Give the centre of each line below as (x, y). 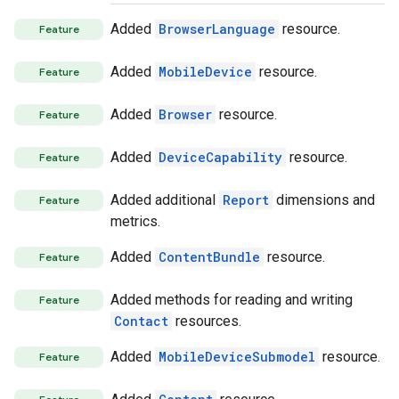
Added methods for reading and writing (232, 300)
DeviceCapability (220, 157)
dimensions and (324, 200)
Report (246, 200)
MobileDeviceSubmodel (237, 357)
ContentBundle (209, 257)
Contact (141, 321)
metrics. (135, 221)
